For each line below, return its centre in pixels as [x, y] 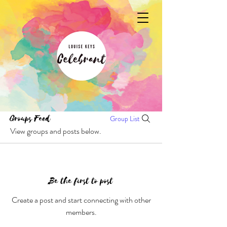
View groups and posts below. [56, 131]
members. [81, 212]
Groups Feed [30, 119]
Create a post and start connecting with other [81, 200]
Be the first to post [81, 181]
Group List [125, 119]
